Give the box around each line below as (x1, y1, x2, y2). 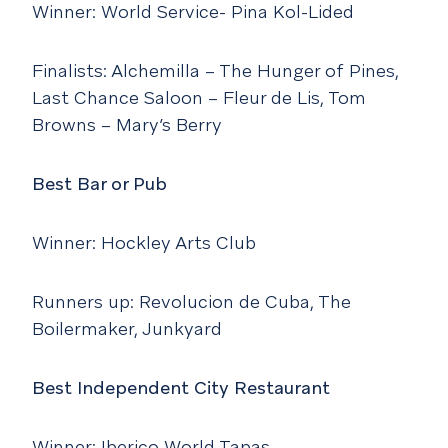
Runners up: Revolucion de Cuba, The (32, 290, 351, 314)
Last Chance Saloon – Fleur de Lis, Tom (32, 86, 366, 110)
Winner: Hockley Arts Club (32, 231, 256, 255)
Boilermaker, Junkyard (32, 317, 222, 341)
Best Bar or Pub (32, 172, 167, 196)
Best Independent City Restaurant (32, 376, 330, 400)
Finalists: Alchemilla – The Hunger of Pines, (32, 59, 399, 83)
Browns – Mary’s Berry (32, 113, 222, 137)
